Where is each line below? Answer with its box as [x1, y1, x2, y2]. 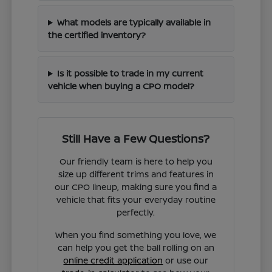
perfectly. [117, 206, 155, 218]
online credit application [63, 254, 163, 266]
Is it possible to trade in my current [56, 67, 203, 79]
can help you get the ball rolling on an [57, 241, 214, 253]
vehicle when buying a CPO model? [48, 80, 195, 92]
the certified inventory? [48, 29, 146, 41]
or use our [163, 254, 209, 266]
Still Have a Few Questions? [62, 131, 210, 146]
